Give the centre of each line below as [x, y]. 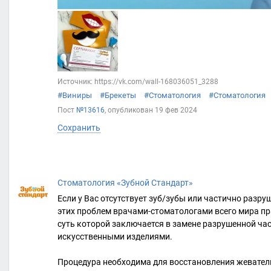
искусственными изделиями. [115, 236]
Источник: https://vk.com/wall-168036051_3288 [138, 81]
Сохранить [79, 127]
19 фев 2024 [176, 110]
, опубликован [130, 110]
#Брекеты [118, 95]
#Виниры [75, 95]
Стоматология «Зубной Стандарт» [125, 182]
